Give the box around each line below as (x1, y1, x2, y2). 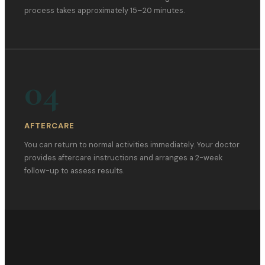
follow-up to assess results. (24, 166, 125, 176)
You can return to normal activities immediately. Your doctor (24, 140, 240, 150)
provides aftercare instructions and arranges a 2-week (24, 153, 222, 163)
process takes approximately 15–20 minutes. (24, 5, 185, 16)
